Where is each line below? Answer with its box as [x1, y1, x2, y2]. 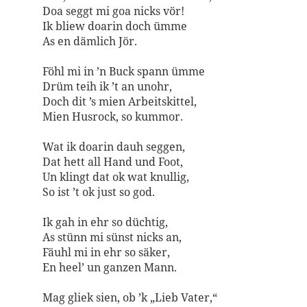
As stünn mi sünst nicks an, [42, 230, 182, 245]
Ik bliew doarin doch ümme [42, 19, 187, 34]
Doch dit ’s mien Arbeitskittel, [42, 94, 197, 109]
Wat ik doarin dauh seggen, [42, 139, 185, 154]
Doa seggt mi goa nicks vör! [42, 3, 184, 19]
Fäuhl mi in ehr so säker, [42, 245, 170, 260]
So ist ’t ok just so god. [42, 184, 155, 199]
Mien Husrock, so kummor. [42, 109, 183, 124]
